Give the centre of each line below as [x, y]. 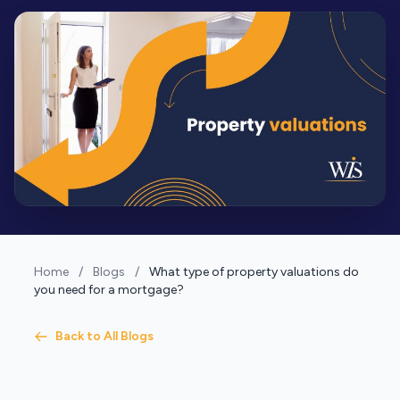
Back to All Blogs [105, 337]
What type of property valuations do [254, 272]
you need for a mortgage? [109, 290]
